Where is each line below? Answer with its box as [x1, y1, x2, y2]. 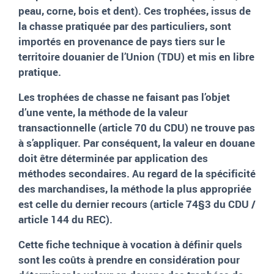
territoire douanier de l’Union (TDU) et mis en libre [18, 50, 254, 64]
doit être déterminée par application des [18, 151, 208, 166]
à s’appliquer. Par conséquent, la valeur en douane [18, 136, 255, 150]
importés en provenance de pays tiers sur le [18, 34, 225, 49]
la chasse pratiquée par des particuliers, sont [18, 19, 231, 34]
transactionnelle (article [18, 120, 132, 135]
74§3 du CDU [186, 197, 249, 212]
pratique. [18, 65, 61, 80]
